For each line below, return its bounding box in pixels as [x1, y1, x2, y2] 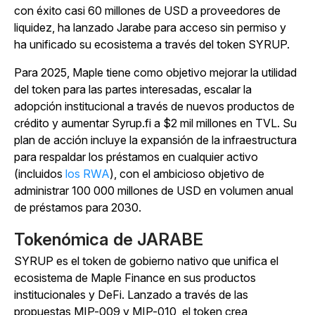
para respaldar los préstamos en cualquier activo [14, 150, 258, 165]
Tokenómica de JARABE [14, 229, 203, 250]
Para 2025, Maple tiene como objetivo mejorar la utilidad [14, 65, 297, 80]
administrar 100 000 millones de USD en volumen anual [14, 184, 293, 198]
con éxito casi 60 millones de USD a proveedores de [14, 4, 281, 18]
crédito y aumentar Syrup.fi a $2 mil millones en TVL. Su [14, 116, 297, 131]
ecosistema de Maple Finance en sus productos [14, 271, 256, 285]
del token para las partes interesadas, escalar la [14, 82, 252, 97]
